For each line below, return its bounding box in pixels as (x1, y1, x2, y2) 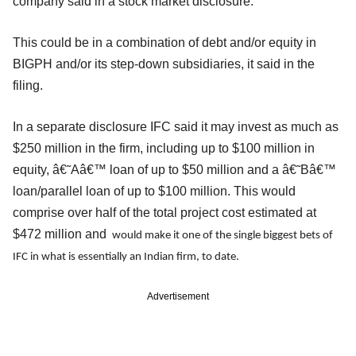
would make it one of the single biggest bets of (110, 229, 333, 242)
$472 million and (13, 226, 110, 241)
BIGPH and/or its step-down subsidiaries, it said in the (13, 56, 315, 71)
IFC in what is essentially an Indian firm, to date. (13, 250, 239, 263)
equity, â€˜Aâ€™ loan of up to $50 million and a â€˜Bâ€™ (13, 162, 336, 176)
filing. (13, 78, 43, 92)
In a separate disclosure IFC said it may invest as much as (13, 119, 339, 133)
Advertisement (147, 290, 209, 302)
